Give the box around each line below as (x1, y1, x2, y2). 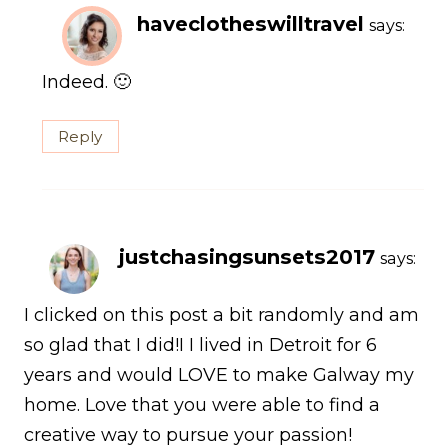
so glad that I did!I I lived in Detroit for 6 (24, 334, 377, 357)
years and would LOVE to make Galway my (24, 364, 414, 387)
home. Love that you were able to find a (24, 394, 380, 417)
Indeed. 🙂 (42, 71, 131, 94)
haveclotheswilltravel (137, 10, 364, 36)
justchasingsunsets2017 (119, 243, 375, 269)
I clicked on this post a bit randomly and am (24, 304, 419, 327)
